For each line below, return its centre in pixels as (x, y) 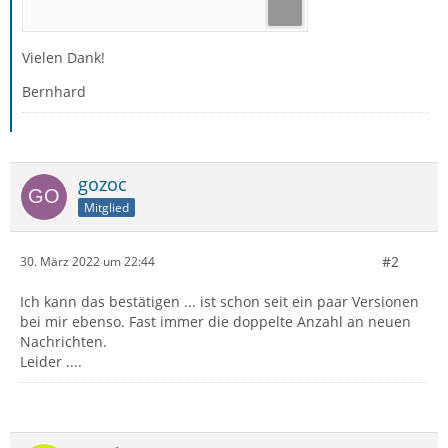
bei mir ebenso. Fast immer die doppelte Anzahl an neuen (215, 321)
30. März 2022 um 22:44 (87, 262)
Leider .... (51, 361)
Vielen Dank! (63, 57)
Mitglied (106, 207)
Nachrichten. (63, 341)
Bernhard (54, 91)
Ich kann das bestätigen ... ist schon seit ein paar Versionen (219, 301)
